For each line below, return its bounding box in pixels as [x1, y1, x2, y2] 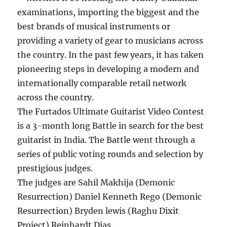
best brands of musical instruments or [17, 21, 171, 31]
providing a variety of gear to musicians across [17, 35, 204, 46]
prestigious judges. [17, 163, 93, 173]
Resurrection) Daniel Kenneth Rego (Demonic [17, 191, 202, 202]
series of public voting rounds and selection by [17, 148, 204, 159]
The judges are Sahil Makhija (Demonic [17, 177, 175, 187]
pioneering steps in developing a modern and [17, 63, 200, 74]
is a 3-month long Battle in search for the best [17, 120, 204, 131]
